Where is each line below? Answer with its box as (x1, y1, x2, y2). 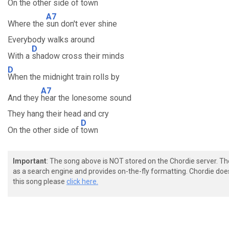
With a (8, 51, 32, 61)
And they (8, 93, 41, 103)
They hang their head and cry (8, 109, 109, 119)
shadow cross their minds (32, 51, 124, 61)
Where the (8, 19, 46, 29)
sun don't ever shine (46, 19, 117, 29)
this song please (13, 177, 66, 186)
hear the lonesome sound (41, 93, 131, 103)
